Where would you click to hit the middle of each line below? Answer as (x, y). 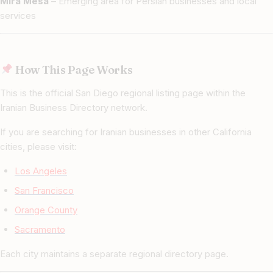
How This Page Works (73, 70)
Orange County (46, 210)
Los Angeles (41, 171)
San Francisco (44, 191)
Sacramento (40, 230)
